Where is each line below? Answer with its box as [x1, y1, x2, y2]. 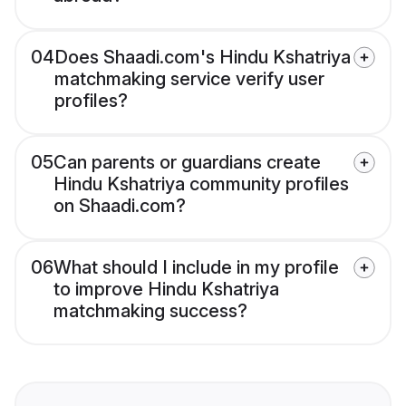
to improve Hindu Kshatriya [53, 278, 279, 301]
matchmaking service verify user [54, 68, 324, 91]
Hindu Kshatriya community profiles [53, 173, 349, 196]
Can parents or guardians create [53, 151, 321, 174]
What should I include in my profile [53, 256, 339, 279]
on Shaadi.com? [53, 195, 186, 217]
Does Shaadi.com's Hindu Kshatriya [54, 46, 351, 69]
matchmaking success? [53, 300, 247, 323]
